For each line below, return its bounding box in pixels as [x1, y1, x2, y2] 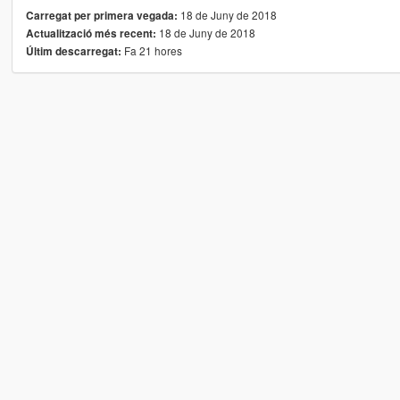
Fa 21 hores [121, 42, 182, 58]
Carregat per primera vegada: [25, 7, 178, 23]
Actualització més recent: [25, 25, 156, 41]
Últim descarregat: [25, 43, 121, 59]
